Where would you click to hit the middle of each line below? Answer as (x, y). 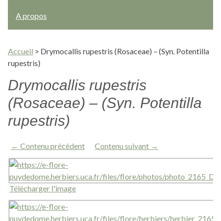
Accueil (20, 51)
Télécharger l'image (43, 188)
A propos (31, 16)
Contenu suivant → (127, 146)
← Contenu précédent (48, 146)
